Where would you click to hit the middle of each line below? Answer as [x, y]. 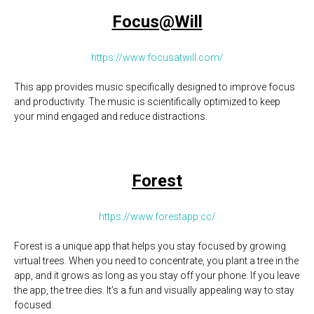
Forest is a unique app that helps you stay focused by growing [150, 246]
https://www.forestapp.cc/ [157, 217]
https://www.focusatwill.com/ [157, 57]
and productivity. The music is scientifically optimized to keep [147, 102]
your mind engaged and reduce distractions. [111, 116]
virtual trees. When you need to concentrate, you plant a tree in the [156, 261]
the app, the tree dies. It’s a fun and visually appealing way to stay [154, 290]
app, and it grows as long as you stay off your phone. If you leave [157, 275]
